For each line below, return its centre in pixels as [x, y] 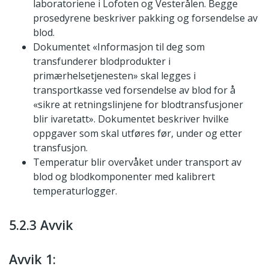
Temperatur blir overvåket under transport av [137, 162]
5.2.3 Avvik [41, 225]
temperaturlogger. [75, 191]
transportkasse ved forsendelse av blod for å [134, 90]
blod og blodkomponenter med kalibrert [124, 177]
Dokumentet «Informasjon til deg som [119, 47]
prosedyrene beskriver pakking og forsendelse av [145, 18]
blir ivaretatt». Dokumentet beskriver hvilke [131, 119]
